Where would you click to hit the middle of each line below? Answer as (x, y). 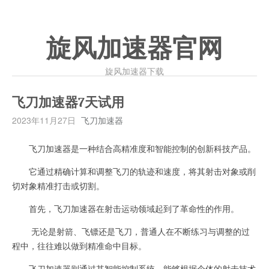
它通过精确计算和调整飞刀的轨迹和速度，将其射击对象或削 (134, 171)
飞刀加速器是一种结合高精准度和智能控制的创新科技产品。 (134, 148)
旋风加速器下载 (134, 71)
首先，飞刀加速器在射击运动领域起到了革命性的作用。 (125, 208)
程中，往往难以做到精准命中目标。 (79, 246)
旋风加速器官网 (134, 49)
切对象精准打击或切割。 (58, 186)
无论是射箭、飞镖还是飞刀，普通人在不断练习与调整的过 (131, 231)
